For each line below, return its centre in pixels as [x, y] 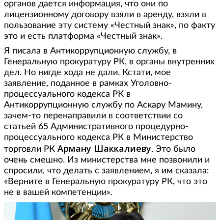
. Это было [173, 150]
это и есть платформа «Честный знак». [83, 37]
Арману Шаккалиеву [104, 149]
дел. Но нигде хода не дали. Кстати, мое [87, 73]
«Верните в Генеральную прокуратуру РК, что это [106, 182]
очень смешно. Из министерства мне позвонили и [107, 160]
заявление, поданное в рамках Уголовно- [88, 84]
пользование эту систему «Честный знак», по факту [110, 26]
